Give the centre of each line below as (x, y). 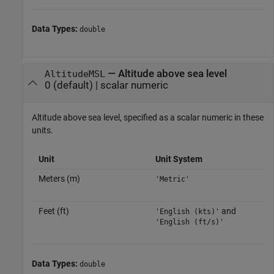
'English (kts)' (187, 212)
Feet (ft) (54, 211)
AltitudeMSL (75, 74)
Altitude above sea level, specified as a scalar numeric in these (148, 118)
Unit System (179, 159)
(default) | (75, 85)
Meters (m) (59, 179)
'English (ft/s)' (189, 222)
